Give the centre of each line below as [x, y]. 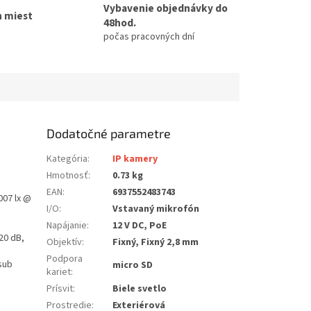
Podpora [65, 259]
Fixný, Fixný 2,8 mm [156, 243]
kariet [59, 272]
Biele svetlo [140, 289]
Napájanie [67, 226]
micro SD [133, 266]
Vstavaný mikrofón [156, 209]
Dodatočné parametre [109, 134]
